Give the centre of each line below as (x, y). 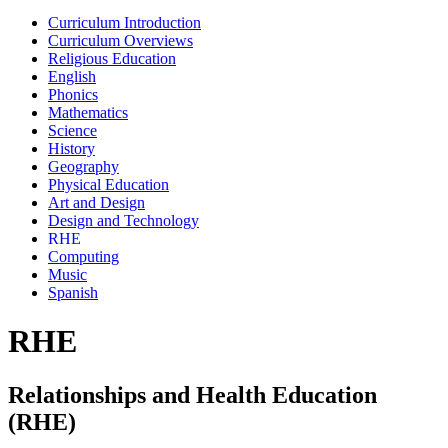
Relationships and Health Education (192, 394)
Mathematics (88, 112)
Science (72, 130)
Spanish (73, 292)
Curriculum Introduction (124, 22)
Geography (83, 166)
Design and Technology (123, 220)
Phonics (73, 94)
